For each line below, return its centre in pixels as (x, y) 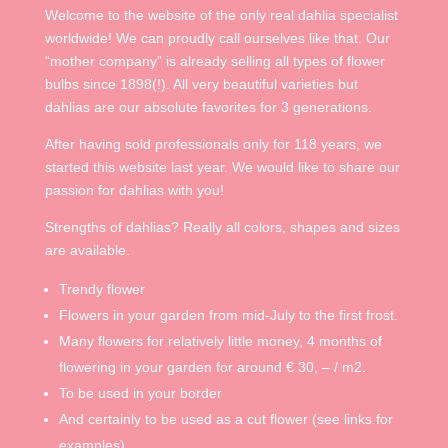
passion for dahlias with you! (134, 190)
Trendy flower (101, 289)
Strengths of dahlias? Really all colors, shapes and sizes (222, 227)
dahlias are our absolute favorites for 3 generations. (208, 107)
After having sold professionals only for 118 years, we (213, 144)
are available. (87, 250)
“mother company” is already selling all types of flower (214, 61)
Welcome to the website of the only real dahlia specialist (221, 15)
